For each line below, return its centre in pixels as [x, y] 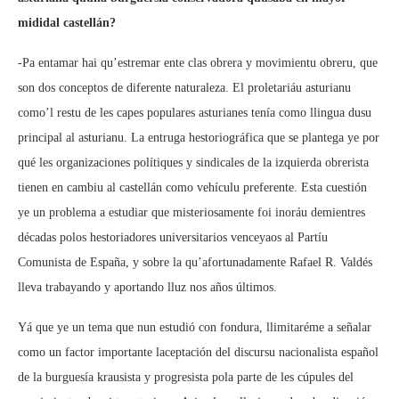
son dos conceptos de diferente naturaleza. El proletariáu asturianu [184, 88]
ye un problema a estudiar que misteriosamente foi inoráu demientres [191, 212]
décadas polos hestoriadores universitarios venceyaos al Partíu [173, 237]
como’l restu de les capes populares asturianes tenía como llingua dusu [195, 113]
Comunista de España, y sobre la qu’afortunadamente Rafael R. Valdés [195, 262]
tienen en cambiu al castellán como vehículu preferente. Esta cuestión [192, 187]
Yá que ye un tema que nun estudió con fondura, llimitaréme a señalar [195, 327]
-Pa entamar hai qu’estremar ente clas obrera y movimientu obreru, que [198, 63]
